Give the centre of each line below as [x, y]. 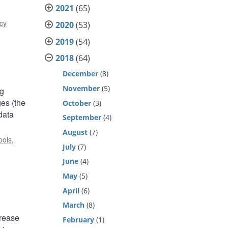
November [81, 88]
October [77, 103]
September [82, 118]
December [81, 74]
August [75, 132]
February [79, 220]
